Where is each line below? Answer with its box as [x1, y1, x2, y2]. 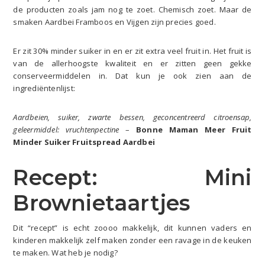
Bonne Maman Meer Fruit [136, 124, 252, 135]
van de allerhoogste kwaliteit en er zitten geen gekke [13, 57, 252, 69]
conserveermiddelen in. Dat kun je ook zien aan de [13, 70, 252, 81]
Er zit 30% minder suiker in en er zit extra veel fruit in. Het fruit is [13, 45, 252, 56]
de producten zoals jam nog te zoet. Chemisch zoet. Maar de [13, 4, 252, 15]
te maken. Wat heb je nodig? [13, 247, 118, 258]
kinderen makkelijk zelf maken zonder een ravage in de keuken [13, 234, 252, 245]
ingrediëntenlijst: [13, 82, 75, 93]
